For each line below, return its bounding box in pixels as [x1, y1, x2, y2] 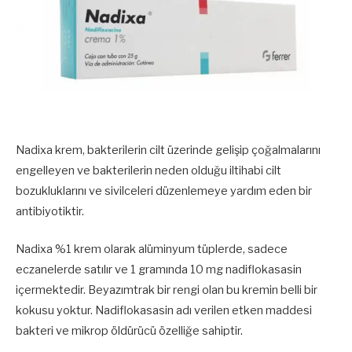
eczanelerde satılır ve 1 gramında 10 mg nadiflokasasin [16, 262, 302, 277]
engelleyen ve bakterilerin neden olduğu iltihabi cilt [16, 163, 281, 178]
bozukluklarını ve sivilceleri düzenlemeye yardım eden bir [16, 184, 312, 198]
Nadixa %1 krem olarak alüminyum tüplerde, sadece [16, 242, 288, 257]
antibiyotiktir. [16, 204, 84, 218]
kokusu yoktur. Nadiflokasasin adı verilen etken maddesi [16, 303, 312, 318]
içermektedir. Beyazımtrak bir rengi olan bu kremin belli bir [16, 283, 317, 298]
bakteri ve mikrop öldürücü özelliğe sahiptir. [16, 324, 243, 339]
